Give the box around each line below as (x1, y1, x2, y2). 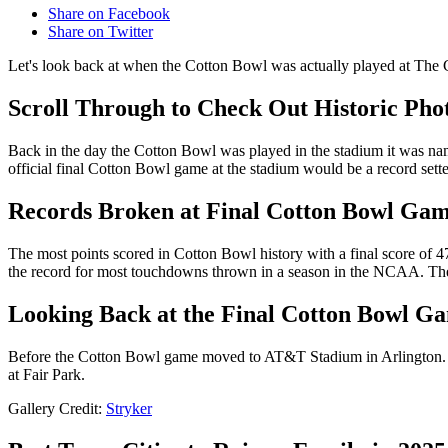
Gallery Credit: (8, 399, 106, 417)
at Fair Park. (8, 365, 85, 383)
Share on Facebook (48, 5, 170, 23)
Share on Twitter (48, 23, 153, 41)
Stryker (106, 399, 152, 417)
